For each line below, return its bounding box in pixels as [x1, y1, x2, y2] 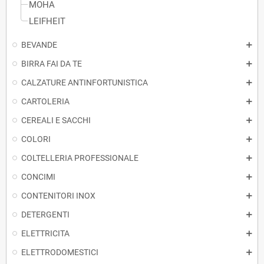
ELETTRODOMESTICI [21, 247, 98, 258]
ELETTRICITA [21, 229, 70, 239]
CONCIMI [21, 172, 55, 182]
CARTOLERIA [21, 97, 70, 107]
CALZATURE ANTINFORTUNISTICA [21, 78, 148, 88]
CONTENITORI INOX [21, 191, 95, 201]
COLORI [21, 134, 51, 144]
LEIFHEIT [29, 16, 65, 27]
